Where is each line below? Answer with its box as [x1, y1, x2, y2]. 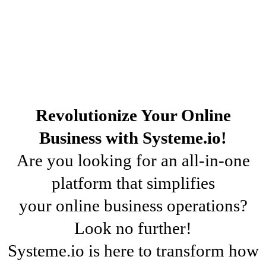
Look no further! [74, 218, 192, 237]
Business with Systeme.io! [39, 128, 227, 147]
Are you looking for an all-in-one [16, 150, 250, 170]
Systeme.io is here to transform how [7, 240, 259, 260]
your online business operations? [18, 195, 248, 215]
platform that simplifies [51, 173, 215, 192]
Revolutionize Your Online [35, 105, 231, 125]
